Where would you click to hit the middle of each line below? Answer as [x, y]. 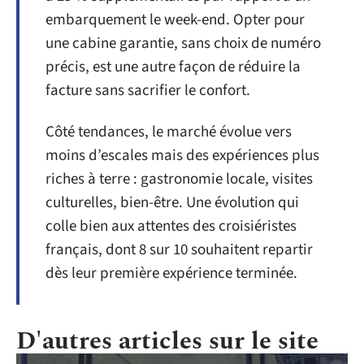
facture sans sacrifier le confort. [148, 90]
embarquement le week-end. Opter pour [175, 19]
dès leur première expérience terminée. [171, 273]
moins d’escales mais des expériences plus [182, 156]
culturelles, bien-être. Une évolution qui [172, 203]
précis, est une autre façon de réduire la [173, 67]
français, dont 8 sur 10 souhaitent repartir [179, 250]
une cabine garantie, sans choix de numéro [183, 43]
